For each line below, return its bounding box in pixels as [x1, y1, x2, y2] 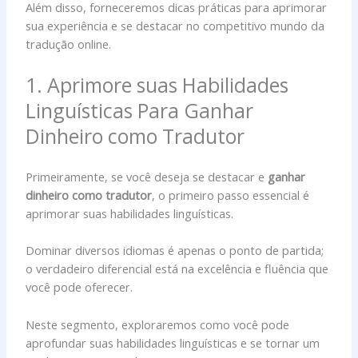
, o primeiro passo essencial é [152, 186, 310, 203]
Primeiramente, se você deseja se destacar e [26, 168, 268, 185]
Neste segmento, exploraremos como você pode [26, 316, 290, 332]
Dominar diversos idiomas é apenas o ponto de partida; [26, 242, 324, 259]
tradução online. [26, 36, 112, 53]
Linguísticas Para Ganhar [26, 97, 254, 125]
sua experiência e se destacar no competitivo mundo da [26, 18, 325, 34]
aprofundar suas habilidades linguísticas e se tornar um [26, 334, 320, 351]
